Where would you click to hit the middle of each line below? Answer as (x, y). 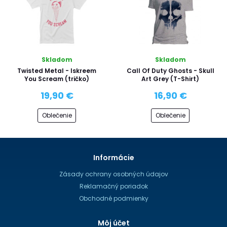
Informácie (113, 158)
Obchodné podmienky (113, 198)
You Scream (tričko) (57, 79)
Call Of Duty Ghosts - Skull (170, 70)
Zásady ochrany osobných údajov (113, 174)
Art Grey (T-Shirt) (170, 79)
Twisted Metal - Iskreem (57, 70)
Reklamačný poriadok (113, 186)
